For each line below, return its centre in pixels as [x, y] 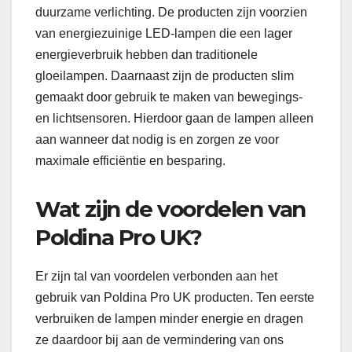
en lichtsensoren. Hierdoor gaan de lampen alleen [174, 119]
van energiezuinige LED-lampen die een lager [164, 34]
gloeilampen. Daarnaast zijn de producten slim [165, 76]
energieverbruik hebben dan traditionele [147, 55]
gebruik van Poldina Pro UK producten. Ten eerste [175, 298]
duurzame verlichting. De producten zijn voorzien [171, 13]
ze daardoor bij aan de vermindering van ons [159, 340]
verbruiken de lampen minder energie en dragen [169, 319]
